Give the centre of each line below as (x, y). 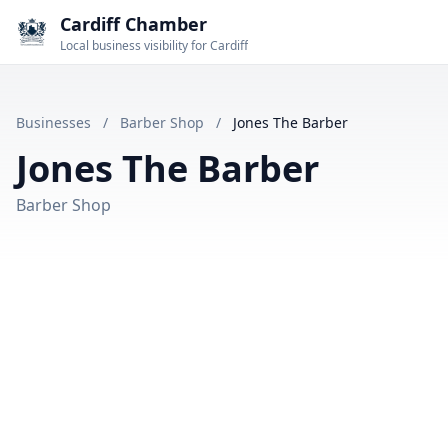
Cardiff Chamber (133, 24)
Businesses (53, 122)
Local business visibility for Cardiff (154, 45)
